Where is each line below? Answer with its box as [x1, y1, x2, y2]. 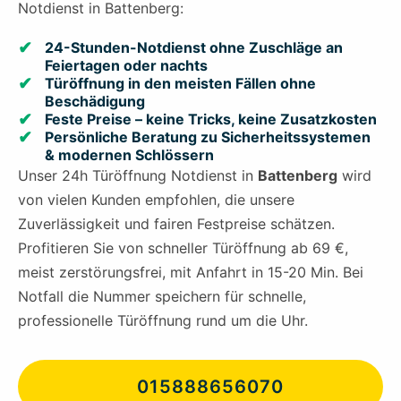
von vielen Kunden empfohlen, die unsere [18, 191, 294, 209]
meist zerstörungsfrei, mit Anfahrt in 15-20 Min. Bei [18, 263, 363, 282]
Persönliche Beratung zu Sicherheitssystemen [45, 128, 371, 147]
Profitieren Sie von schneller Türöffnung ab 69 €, [18, 239, 348, 258]
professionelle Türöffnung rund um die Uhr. [18, 311, 308, 330]
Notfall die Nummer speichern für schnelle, [18, 287, 306, 306]
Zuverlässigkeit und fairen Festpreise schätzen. [18, 215, 335, 234]
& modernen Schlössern [45, 146, 214, 165]
